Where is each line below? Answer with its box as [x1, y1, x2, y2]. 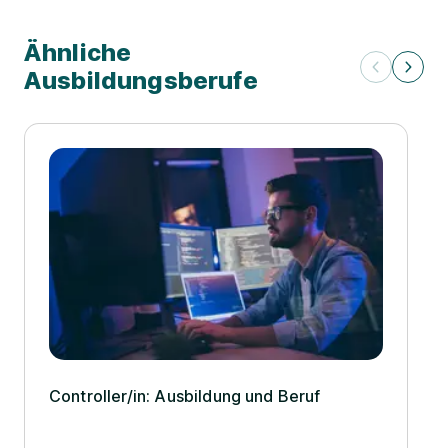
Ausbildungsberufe [24, 66, 258, 95]
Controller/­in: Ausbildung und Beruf [49, 385, 321, 406]
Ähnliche [24, 38, 132, 67]
